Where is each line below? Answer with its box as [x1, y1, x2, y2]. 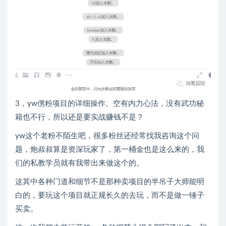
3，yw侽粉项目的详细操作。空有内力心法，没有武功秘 [15, 100, 204, 108]
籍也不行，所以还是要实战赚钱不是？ [15, 114, 144, 122]
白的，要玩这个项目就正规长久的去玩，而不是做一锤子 [15, 192, 204, 200]
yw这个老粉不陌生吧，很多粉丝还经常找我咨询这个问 [15, 132, 199, 140]
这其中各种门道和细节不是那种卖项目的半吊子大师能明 [15, 178, 204, 186]
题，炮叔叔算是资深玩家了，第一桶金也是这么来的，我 [15, 146, 204, 154]
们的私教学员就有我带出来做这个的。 [15, 159, 144, 167]
